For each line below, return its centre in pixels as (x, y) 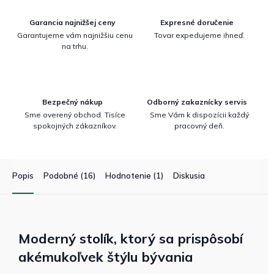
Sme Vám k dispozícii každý (199, 114)
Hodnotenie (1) (134, 175)
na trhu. (75, 46)
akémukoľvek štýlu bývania (106, 257)
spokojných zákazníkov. (75, 125)
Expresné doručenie (197, 22)
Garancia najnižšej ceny (72, 22)
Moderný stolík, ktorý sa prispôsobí (131, 238)
